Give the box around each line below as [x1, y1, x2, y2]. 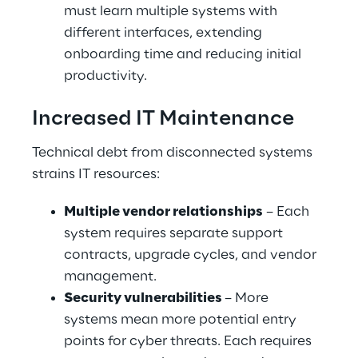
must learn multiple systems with [64, 4, 280, 18]
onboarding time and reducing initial [64, 47, 304, 62]
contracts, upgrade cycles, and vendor [64, 248, 320, 262]
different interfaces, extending [64, 26, 265, 40]
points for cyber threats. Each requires [64, 334, 315, 348]
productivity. [64, 69, 147, 83]
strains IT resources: [32, 167, 160, 181]
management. [64, 269, 157, 284]
